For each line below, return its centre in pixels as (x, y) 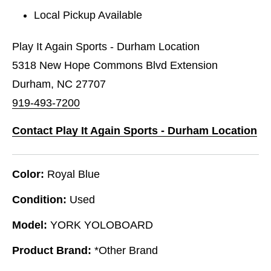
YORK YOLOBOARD (102, 225)
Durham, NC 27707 (59, 84)
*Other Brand (126, 250)
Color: (28, 174)
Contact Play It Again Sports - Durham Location (135, 130)
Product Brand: (52, 250)
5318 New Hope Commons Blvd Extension (115, 65)
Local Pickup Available (88, 15)
